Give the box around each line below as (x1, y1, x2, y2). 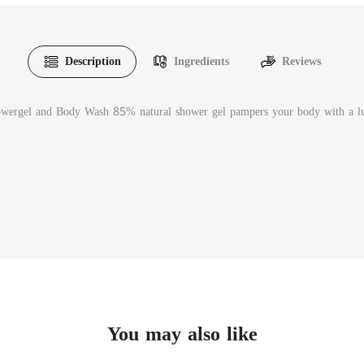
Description (65, 50, 121, 72)
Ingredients (174, 50, 229, 72)
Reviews (282, 50, 321, 72)
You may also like (106, 315, 258, 353)
